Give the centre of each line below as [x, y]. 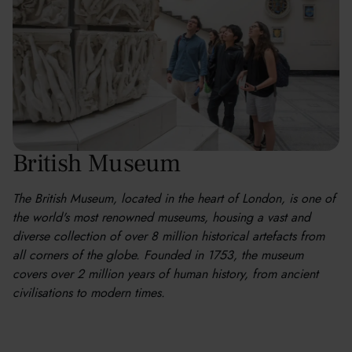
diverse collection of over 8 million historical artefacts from [169, 236]
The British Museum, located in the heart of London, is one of [174, 199]
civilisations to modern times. [89, 293]
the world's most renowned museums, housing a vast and [161, 218]
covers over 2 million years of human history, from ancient [165, 274]
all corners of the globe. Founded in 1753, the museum [158, 255]
